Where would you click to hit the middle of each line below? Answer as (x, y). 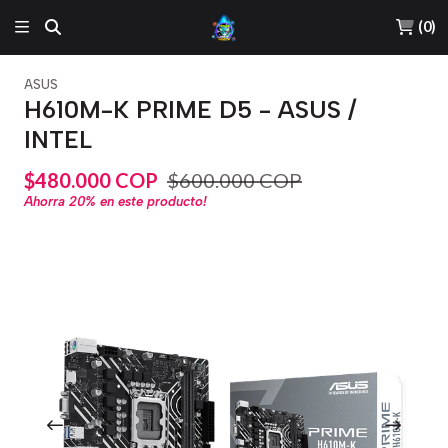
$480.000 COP (91, 179)
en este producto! (151, 201)
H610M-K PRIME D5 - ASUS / (190, 109)
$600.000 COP (234, 179)
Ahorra (46, 201)
